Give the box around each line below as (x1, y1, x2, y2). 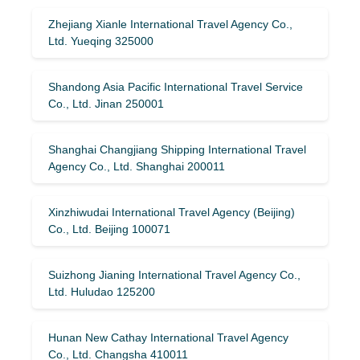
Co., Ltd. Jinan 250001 (48, 96, 164, 110)
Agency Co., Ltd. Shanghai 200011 (48, 159, 225, 173)
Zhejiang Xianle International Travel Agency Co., (48, 17, 292, 31)
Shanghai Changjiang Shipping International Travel (48, 142, 306, 156)
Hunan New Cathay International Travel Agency (48, 330, 288, 344)
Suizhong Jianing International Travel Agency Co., (48, 268, 301, 281)
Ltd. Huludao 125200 (48, 284, 155, 298)
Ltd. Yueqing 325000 (48, 34, 153, 47)
